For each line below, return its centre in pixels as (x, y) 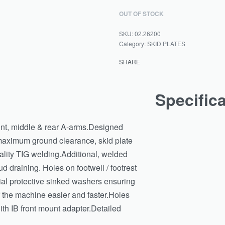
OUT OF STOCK (142, 13)
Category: (133, 43)
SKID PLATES (166, 43)
